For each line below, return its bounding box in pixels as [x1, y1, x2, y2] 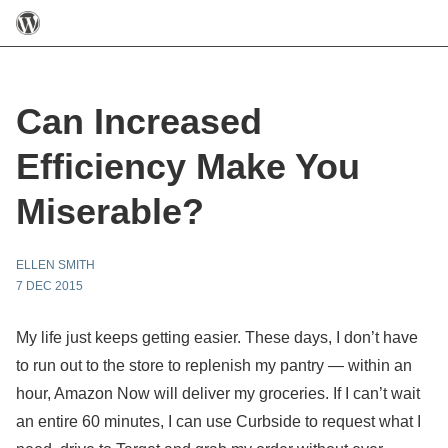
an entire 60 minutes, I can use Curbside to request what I [16, 413, 421, 430]
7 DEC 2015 [16, 279, 83, 293]
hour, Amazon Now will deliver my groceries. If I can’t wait [16, 385, 420, 402]
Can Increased [16, 101, 262, 142]
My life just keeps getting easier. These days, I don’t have [16, 329, 418, 346]
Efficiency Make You [16, 146, 360, 187]
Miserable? [16, 191, 204, 232]
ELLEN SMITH [16, 258, 95, 272]
